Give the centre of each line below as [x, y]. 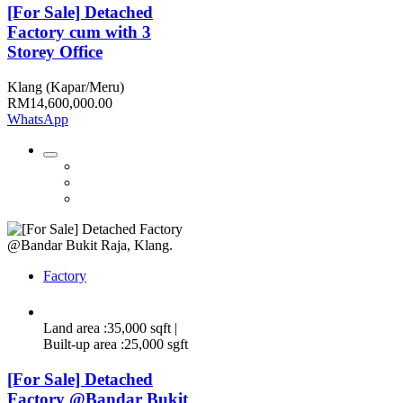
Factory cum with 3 [79, 32]
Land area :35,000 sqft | [110, 328]
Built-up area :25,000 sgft [116, 345]
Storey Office [55, 52]
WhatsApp [38, 120]
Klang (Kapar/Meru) [66, 87]
